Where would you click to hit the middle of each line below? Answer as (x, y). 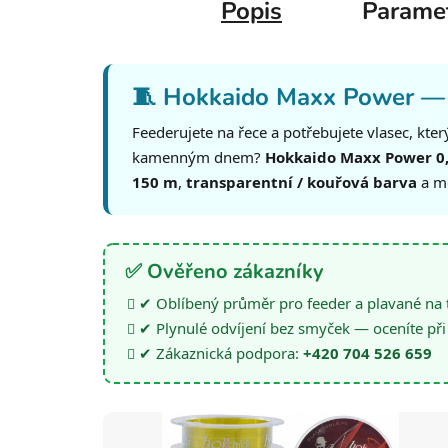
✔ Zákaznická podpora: (221, 353)
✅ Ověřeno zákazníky (224, 272)
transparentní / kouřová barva (301, 182)
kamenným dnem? (198, 157)
